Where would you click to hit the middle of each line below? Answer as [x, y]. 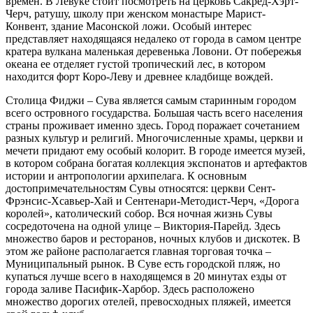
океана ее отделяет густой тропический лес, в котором [136, 64]
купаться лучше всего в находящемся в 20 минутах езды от [146, 276]
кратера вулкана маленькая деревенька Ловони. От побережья [153, 51]
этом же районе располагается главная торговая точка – [138, 251]
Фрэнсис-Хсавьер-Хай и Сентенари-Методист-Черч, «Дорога [152, 201]
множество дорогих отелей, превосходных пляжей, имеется [148, 301]
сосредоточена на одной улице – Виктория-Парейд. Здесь [143, 226]
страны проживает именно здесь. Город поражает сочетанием [153, 125]
